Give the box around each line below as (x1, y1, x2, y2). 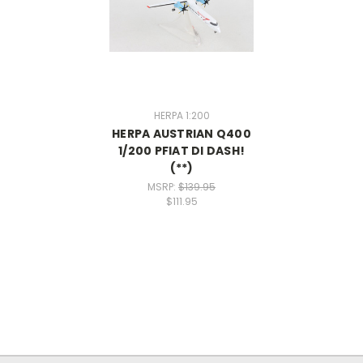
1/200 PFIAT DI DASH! (118, 142, 245, 159)
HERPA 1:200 (153, 108, 210, 122)
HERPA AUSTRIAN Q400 (112, 125, 251, 142)
